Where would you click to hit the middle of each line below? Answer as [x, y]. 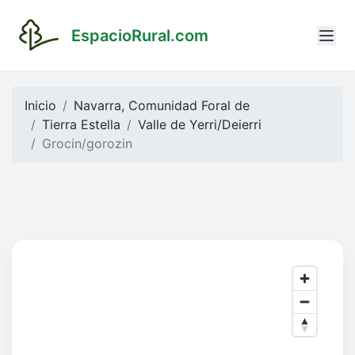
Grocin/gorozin [87, 144]
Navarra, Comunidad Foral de [162, 106]
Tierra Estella [81, 125]
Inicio [40, 106]
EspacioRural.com [140, 35]
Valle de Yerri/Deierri [200, 125]
